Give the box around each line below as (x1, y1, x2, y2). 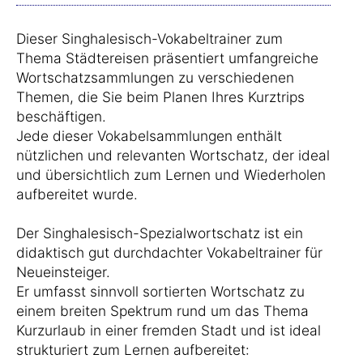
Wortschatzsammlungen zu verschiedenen (16, 69, 294, 86)
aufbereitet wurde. (16, 186, 138, 203)
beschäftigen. (16, 108, 106, 125)
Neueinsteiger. (16, 263, 110, 280)
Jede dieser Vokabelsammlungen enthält (16, 127, 282, 144)
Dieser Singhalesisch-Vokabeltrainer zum (16, 30, 283, 47)
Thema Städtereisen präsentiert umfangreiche (16, 49, 318, 66)
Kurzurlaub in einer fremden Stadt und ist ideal (16, 322, 321, 339)
